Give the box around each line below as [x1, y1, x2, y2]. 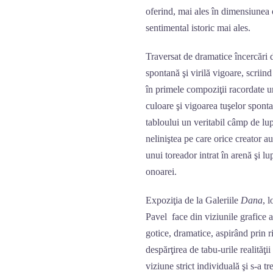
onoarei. [146, 166, 177, 177]
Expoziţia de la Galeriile [146, 195, 241, 205]
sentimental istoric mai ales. [146, 23, 250, 33]
